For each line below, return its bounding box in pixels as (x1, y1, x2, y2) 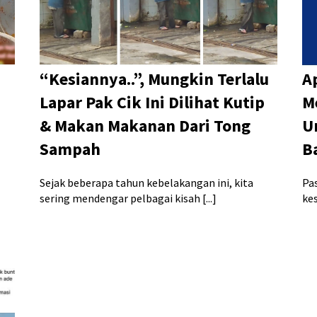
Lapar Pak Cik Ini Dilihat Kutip (39, 91, 265, 114)
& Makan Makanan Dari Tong (39, 115, 250, 137)
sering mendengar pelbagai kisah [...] (39, 191, 217, 206)
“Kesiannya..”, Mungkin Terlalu (39, 68, 269, 91)
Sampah (39, 138, 100, 161)
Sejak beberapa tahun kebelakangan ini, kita (39, 175, 253, 190)
